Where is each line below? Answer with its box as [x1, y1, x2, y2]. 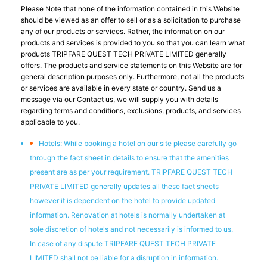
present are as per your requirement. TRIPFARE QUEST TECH [30, 167, 232, 176]
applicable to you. [21, 117, 80, 126]
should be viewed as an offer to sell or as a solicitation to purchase [21, 15, 241, 24]
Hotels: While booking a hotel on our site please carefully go [39, 139, 237, 148]
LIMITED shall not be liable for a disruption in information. [30, 253, 218, 262]
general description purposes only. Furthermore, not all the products [21, 72, 244, 81]
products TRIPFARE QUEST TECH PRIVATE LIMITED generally [21, 49, 226, 58]
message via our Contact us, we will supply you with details [21, 95, 218, 104]
